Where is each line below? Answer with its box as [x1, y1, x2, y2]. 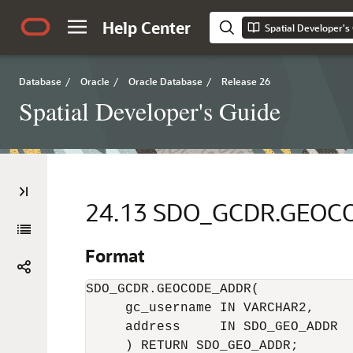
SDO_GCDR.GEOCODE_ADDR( [86, 282, 259, 296]
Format [85, 244, 145, 267]
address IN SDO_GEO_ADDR [86, 320, 346, 334]
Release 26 [221, 75, 270, 87]
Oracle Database [128, 75, 203, 87]
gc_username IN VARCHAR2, [86, 301, 322, 315]
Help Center [102, 17, 191, 38]
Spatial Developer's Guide [19, 94, 281, 128]
